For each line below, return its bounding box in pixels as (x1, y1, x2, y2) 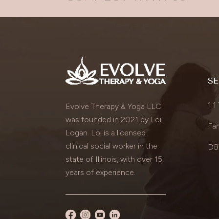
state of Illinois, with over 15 (66, 154, 163, 164)
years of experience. (66, 167, 136, 177)
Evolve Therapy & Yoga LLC (66, 101, 162, 111)
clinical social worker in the (66, 141, 158, 151)
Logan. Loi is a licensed (66, 128, 146, 137)
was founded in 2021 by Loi (66, 114, 162, 124)
